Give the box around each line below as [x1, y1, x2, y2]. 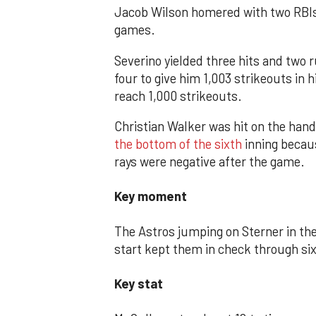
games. [114, 22, 155, 38]
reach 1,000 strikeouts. [114, 87, 242, 104]
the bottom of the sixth [114, 135, 242, 152]
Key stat [114, 276, 163, 292]
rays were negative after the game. [114, 153, 305, 169]
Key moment [114, 188, 187, 205]
